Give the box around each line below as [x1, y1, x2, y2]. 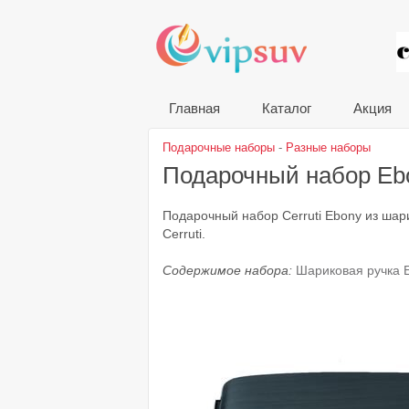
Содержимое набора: [163, 264, 296, 278]
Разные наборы [286, 141, 371, 154]
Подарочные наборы [163, 141, 275, 154]
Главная [169, 100, 220, 116]
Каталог [262, 100, 311, 116]
